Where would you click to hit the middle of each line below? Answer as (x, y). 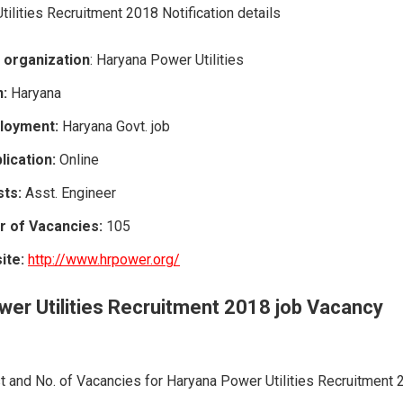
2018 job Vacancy (304, 307)
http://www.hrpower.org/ (104, 259)
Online (77, 159)
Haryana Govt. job (114, 126)
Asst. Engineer (69, 193)
